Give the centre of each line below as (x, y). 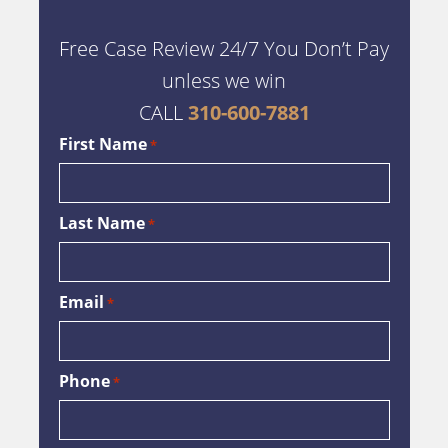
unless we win (224, 80)
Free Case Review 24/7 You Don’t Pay (224, 48)
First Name (102, 143)
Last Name (101, 222)
